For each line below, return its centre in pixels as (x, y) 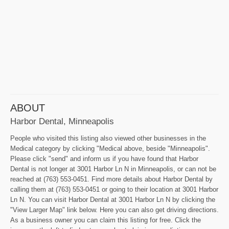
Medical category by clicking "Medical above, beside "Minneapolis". (110, 149)
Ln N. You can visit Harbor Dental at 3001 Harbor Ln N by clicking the (113, 200)
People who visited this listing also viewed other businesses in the (108, 139)
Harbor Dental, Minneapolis (62, 121)
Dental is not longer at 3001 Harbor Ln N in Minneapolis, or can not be (113, 169)
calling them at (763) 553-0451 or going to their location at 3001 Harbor (114, 190)
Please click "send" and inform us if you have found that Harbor (104, 159)
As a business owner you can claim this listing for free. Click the (106, 220)
